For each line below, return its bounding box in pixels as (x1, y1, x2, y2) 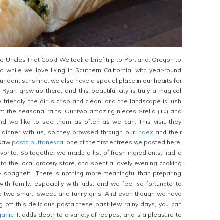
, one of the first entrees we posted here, (63, 138, 182, 146)
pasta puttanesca (11, 138, 63, 146)
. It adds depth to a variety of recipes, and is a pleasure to (13, 210, 182, 218)
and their (152, 128, 182, 136)
